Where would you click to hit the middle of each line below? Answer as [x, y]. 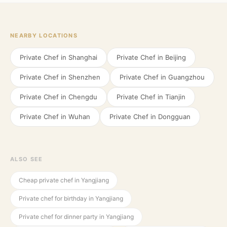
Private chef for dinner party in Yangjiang [76, 217]
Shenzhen [84, 77]
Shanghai [83, 57]
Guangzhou [186, 77]
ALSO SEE [27, 159]
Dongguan [174, 117]
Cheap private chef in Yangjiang [64, 180]
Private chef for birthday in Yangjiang [71, 198]
